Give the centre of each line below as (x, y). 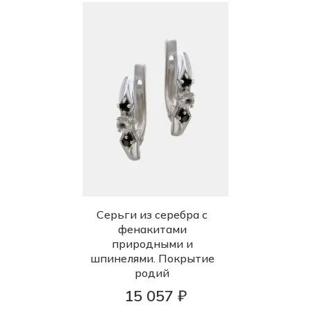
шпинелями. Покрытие (152, 259)
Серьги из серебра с (152, 215)
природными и (152, 244)
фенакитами (152, 229)
